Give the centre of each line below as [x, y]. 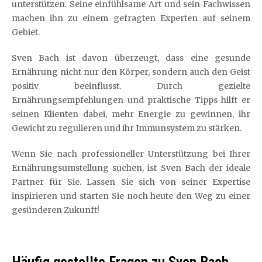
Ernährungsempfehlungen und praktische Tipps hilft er [131, 100]
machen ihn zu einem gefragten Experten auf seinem [131, 18]
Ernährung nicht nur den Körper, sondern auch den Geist [131, 72]
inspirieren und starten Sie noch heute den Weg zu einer [131, 196]
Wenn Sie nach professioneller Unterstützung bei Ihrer [131, 154]
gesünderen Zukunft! [56, 210]
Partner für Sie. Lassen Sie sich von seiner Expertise [131, 182]
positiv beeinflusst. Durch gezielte [131, 86]
